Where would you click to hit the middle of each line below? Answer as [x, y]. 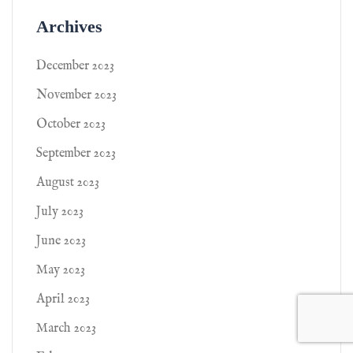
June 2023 [61, 241]
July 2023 [60, 212]
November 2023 [76, 95]
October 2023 [71, 124]
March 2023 [66, 329]
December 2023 [75, 66]
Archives [69, 26]
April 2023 [63, 299]
